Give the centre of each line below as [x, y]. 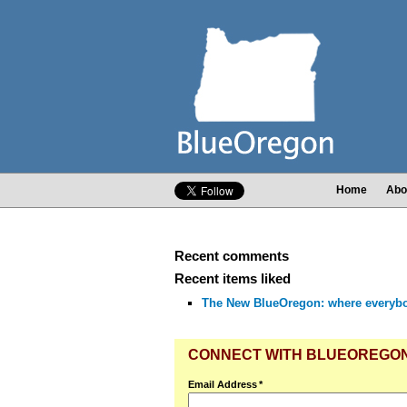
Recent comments [232, 256]
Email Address [223, 384]
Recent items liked [233, 278]
